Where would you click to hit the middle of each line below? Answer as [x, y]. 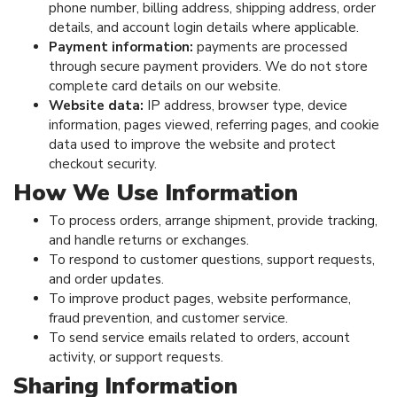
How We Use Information [156, 192]
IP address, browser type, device [245, 105]
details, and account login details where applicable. [204, 27]
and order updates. [106, 279]
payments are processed [270, 47]
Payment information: [121, 47]
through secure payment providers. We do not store [208, 66]
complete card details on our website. [165, 86]
